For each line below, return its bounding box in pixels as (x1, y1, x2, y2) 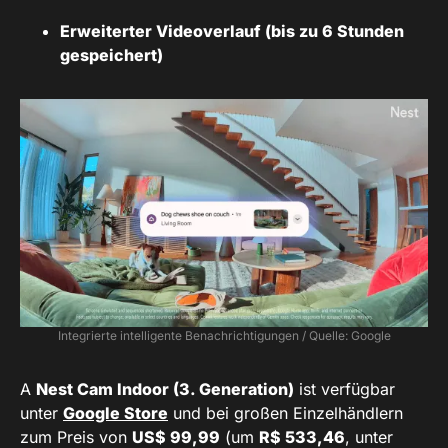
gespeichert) (60, 45, 163, 66)
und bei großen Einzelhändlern (168, 403, 403, 424)
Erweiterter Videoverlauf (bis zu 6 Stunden (60, 21, 404, 42)
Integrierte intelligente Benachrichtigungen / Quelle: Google (57, 328, 391, 344)
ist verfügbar (294, 379, 395, 400)
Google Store (63, 403, 168, 424)
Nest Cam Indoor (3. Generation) (36, 379, 294, 400)
